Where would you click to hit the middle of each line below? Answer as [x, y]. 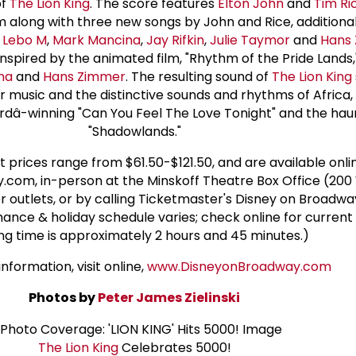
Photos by [63, 297]
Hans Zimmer [84, 76]
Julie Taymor [250, 40]
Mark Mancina [96, 40]
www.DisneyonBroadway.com [239, 266]
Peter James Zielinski [169, 297]
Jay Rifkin [175, 40]
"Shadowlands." [134, 131]
